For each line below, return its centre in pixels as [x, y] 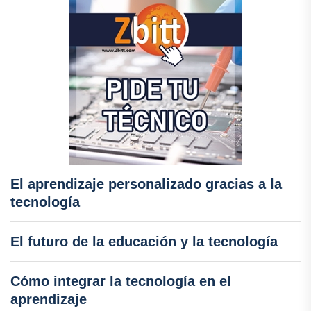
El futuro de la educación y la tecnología [144, 241]
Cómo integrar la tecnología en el [121, 281]
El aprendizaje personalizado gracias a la [146, 184]
